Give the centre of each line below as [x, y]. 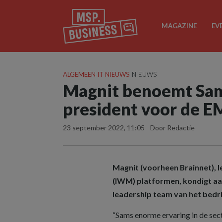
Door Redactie [172, 127]
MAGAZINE [179, 26]
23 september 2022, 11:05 [105, 127]
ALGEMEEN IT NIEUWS [96, 74]
